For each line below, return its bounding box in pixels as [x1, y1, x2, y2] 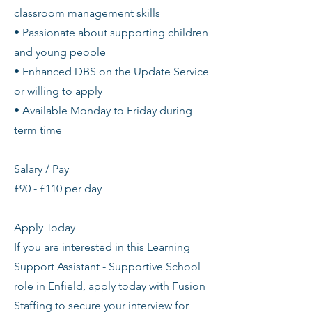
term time [14, 123, 62, 136]
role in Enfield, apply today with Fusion [14, 279, 205, 292]
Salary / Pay [14, 162, 69, 175]
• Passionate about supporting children [14, 26, 208, 39]
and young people [14, 45, 106, 58]
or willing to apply [14, 84, 102, 97]
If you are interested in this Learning [14, 240, 190, 253]
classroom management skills [14, 6, 160, 19]
